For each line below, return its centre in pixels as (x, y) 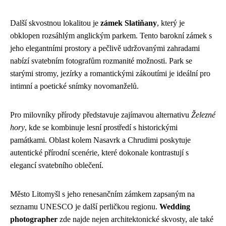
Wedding (175, 207)
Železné (203, 115)
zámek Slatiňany (129, 23)
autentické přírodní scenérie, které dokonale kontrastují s (99, 153)
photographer (34, 219)
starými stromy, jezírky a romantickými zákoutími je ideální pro (110, 73)
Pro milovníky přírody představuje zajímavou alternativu (101, 115)
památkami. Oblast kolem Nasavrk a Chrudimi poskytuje (100, 140)
